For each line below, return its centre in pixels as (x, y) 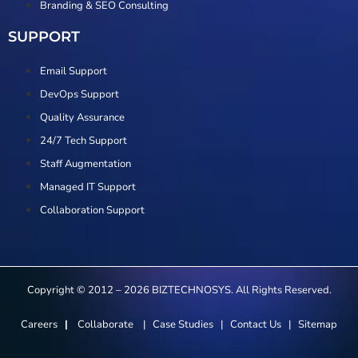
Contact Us (256, 325)
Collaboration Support (92, 210)
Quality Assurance (82, 117)
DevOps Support (80, 94)
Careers (39, 325)
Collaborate (107, 325)
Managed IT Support (88, 187)
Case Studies (183, 325)
